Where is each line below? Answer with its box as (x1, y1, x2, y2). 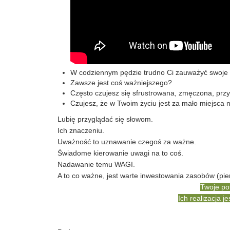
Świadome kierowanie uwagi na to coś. (57, 149, 185, 157)
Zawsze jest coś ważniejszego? (70, 79, 172, 87)
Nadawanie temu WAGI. (57, 160, 137, 168)
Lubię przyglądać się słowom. (57, 115, 155, 123)
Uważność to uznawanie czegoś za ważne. (57, 138, 198, 146)
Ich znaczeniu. (57, 126, 106, 135)
